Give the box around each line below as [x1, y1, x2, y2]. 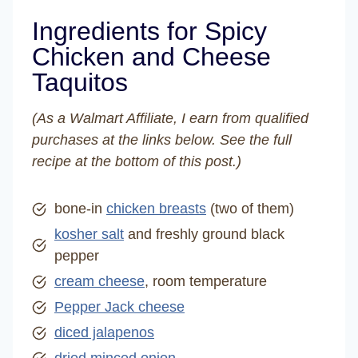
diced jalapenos [54, 324, 154, 340]
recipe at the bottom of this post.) [32, 153, 241, 169]
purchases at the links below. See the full [32, 132, 292, 148]
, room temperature [145, 273, 267, 289]
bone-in [54, 201, 106, 217]
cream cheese [54, 273, 145, 289]
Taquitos [32, 68, 128, 97]
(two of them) [206, 201, 294, 217]
